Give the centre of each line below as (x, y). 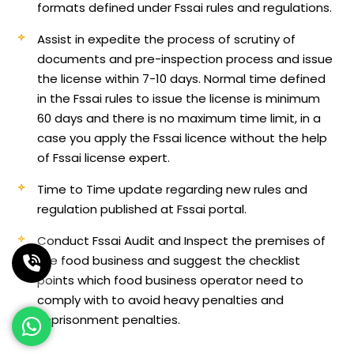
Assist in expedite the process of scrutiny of (167, 39)
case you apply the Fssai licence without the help (183, 137)
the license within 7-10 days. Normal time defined (182, 78)
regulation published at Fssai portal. (142, 209)
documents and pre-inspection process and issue (185, 58)
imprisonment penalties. (109, 319)
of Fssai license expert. (104, 157)
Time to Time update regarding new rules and (173, 189)
